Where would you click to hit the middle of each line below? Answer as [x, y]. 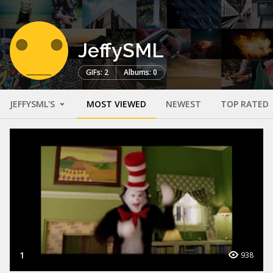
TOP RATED [245, 104]
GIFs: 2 [97, 72]
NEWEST [183, 104]
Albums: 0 [140, 72]
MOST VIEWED [116, 104]
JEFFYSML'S [34, 104]
